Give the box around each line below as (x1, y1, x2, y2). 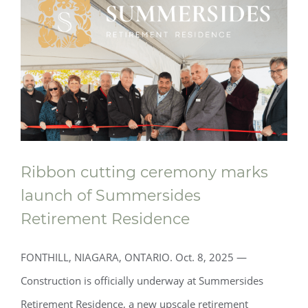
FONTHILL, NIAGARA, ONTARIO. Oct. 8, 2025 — (21, 250, 247, 264)
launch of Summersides (21, 186, 201, 205)
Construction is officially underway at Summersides (21, 274, 263, 287)
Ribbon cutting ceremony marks (21, 163, 268, 181)
